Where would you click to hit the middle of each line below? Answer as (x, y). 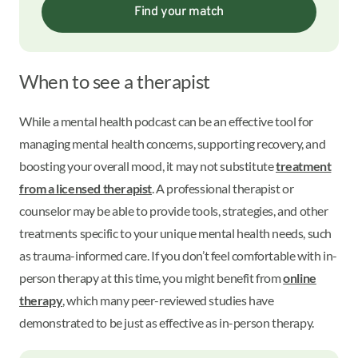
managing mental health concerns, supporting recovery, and (173, 143)
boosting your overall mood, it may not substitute (148, 165)
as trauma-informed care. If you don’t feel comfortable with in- (178, 255)
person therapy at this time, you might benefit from (151, 277)
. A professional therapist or (223, 188)
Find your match (179, 12)
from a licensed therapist (86, 188)
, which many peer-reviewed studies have (168, 300)
